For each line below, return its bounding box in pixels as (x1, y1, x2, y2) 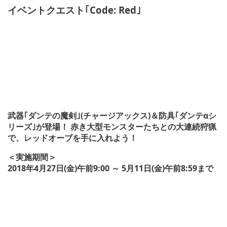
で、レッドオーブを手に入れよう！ (8, 132, 137, 144)
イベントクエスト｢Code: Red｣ (8, 3, 141, 16)
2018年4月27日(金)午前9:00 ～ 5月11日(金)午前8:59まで (8, 163, 213, 174)
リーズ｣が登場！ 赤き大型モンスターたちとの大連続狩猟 (8, 121, 216, 133)
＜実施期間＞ (8, 152, 56, 163)
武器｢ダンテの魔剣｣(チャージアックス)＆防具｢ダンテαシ (8, 110, 216, 122)
